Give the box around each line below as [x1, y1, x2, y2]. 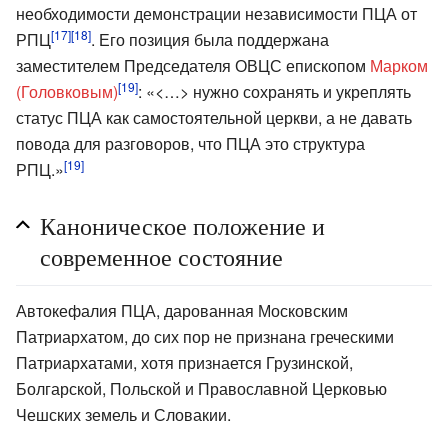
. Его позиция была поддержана [91, 27, 329, 51]
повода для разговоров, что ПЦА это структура [16, 131, 365, 155]
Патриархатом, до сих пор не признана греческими [16, 324, 394, 348]
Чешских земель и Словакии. [16, 402, 231, 426]
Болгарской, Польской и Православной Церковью [16, 376, 387, 400]
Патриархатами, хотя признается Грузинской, [16, 350, 353, 374]
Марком [370, 53, 428, 77]
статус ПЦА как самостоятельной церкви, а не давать [16, 105, 412, 129]
